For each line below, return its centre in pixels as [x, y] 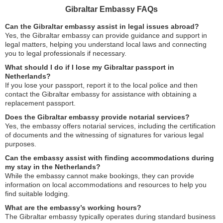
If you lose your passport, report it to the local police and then [101, 85]
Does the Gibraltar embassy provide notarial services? [97, 117]
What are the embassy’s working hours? [73, 208]
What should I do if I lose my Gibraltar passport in [90, 67]
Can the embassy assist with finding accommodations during [110, 158]
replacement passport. [40, 103]
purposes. [21, 144]
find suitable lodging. [37, 194]
